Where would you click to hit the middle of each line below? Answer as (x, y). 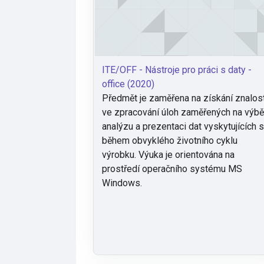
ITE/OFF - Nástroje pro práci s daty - (177, 70)
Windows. (122, 183)
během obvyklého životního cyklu (170, 141)
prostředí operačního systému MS (172, 169)
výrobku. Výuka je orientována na (169, 155)
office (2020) (128, 84)
